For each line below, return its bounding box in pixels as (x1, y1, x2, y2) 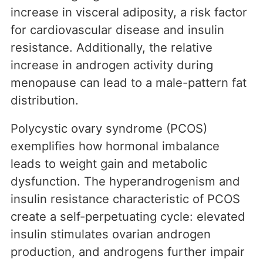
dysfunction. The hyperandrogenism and (11, 174, 240, 189)
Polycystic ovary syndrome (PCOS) (11, 121, 207, 136)
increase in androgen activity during (11, 58, 213, 73)
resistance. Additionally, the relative (11, 40, 213, 55)
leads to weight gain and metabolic (11, 156, 207, 171)
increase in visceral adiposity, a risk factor (11, 5, 247, 20)
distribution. (11, 93, 79, 108)
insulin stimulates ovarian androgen (11, 227, 211, 242)
